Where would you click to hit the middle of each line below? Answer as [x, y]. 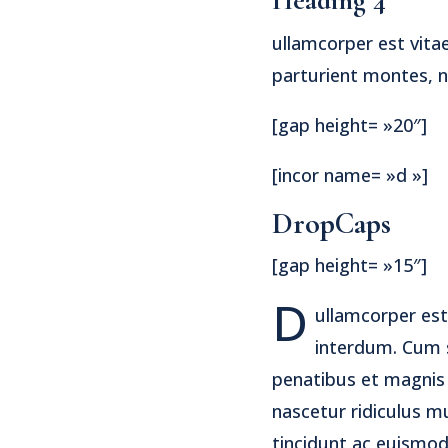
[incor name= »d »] [350, 174]
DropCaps [331, 223]
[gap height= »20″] [349, 124]
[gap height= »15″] [349, 264]
